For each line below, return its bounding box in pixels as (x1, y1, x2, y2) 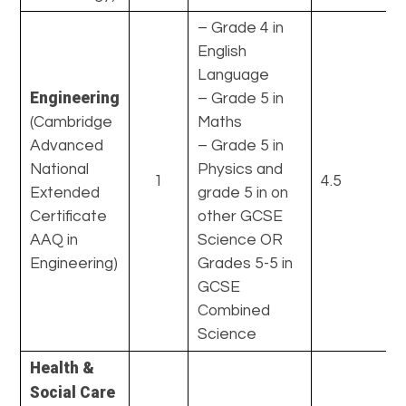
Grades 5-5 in (198, 255, 294, 272)
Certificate (30, 208, 108, 225)
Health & (30, 358, 95, 377)
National (30, 160, 90, 178)
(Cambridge (30, 113, 113, 130)
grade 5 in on (198, 184, 289, 201)
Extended (30, 184, 101, 201)
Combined (198, 302, 271, 319)
